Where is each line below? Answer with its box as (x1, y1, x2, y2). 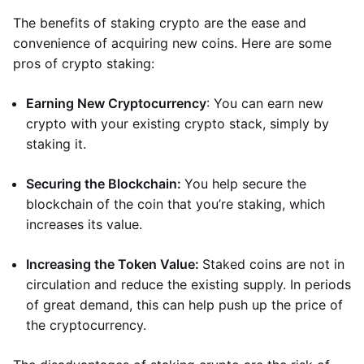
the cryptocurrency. (26, 317, 146, 333)
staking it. (26, 136, 90, 152)
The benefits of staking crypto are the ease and (13, 15, 306, 31)
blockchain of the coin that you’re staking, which (26, 196, 325, 212)
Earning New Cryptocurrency (26, 95, 206, 111)
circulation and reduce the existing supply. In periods (26, 276, 351, 292)
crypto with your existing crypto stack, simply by (26, 115, 329, 132)
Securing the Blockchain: (26, 175, 184, 192)
